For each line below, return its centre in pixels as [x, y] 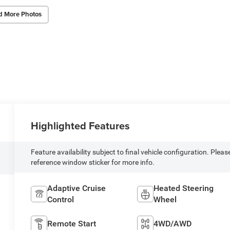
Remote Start [72, 224]
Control [61, 200]
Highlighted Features [81, 126]
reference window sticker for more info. [93, 162]
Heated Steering [183, 188]
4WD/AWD [172, 224]
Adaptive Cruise [77, 188]
